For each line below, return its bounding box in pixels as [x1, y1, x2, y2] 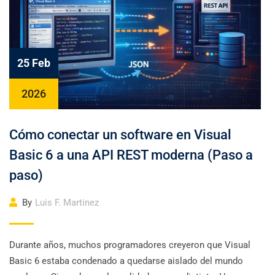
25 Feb [17, 56, 50, 69]
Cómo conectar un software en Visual [9, 127, 231, 142]
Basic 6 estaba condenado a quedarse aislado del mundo [9, 255, 243, 266]
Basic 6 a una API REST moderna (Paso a [9, 147, 253, 163]
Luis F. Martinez [35, 197, 99, 208]
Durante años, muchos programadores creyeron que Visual [9, 239, 250, 250]
